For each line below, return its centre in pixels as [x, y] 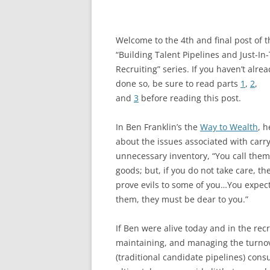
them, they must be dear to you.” [182, 199]
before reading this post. [190, 98]
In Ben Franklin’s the [158, 127]
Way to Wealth [229, 127]
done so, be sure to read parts [178, 83]
